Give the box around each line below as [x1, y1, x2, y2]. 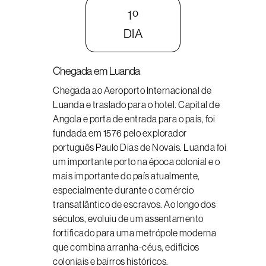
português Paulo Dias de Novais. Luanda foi [53, 142, 226, 153]
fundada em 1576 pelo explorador [53, 128, 187, 138]
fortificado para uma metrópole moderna [53, 227, 216, 238]
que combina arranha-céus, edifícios [53, 242, 199, 252]
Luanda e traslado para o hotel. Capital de [53, 99, 220, 110]
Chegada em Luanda [53, 65, 140, 77]
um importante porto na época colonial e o [53, 156, 220, 167]
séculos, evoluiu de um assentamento [53, 213, 204, 224]
